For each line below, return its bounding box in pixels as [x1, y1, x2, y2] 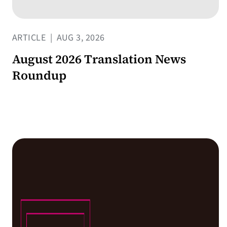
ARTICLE [12, 31, 48, 45]
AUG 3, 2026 [54, 31, 105, 45]
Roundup [12, 67, 66, 84]
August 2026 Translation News [12, 51, 186, 68]
